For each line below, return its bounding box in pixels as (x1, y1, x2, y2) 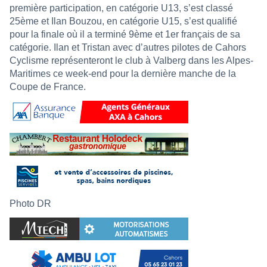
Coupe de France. (10, 81, 86, 92)
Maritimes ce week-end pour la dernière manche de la (10, 68, 236, 79)
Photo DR (10, 198, 51, 209)
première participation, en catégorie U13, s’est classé (10, 2, 233, 13)
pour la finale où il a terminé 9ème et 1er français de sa (10, 29, 240, 39)
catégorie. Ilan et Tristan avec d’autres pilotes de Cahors (10, 42, 246, 52)
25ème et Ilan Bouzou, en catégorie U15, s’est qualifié (10, 15, 237, 26)
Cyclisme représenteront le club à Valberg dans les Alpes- (10, 55, 253, 66)
